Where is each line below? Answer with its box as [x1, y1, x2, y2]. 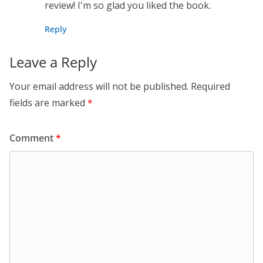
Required [191, 79, 230, 93]
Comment [9, 131, 56, 144]
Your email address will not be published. [9, 79, 188, 93]
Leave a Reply [9, 52, 97, 72]
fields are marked [9, 96, 87, 109]
